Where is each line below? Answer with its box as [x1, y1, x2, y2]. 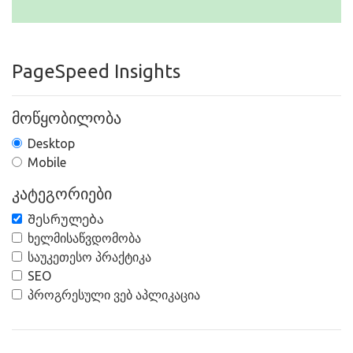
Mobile [28, 155, 66, 169]
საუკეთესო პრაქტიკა [28, 250, 151, 264]
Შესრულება [28, 212, 104, 226]
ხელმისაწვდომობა [28, 231, 141, 245]
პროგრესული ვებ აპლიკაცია [28, 288, 200, 302]
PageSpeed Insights [12, 61, 180, 82]
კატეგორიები [12, 184, 112, 203]
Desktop [28, 136, 75, 150]
